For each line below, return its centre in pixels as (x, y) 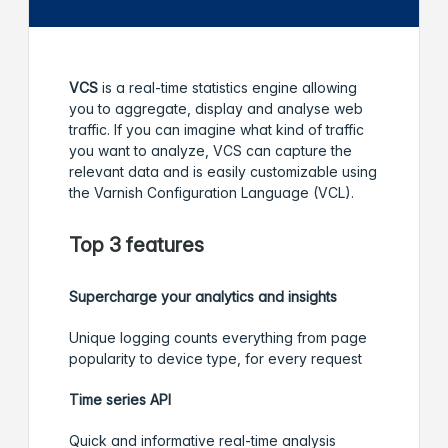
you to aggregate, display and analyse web (216, 109)
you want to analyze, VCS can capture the (210, 151)
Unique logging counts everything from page (218, 338)
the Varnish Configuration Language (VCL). (211, 193)
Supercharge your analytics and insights (203, 297)
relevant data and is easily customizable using (223, 172)
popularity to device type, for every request (215, 359)
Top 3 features (136, 244)
